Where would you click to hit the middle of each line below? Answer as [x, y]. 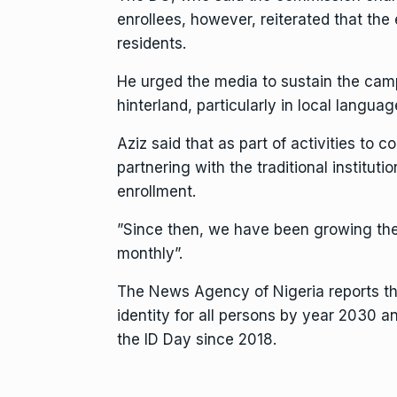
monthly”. [150, 253]
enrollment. [156, 191]
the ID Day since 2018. [197, 339]
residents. [152, 43]
